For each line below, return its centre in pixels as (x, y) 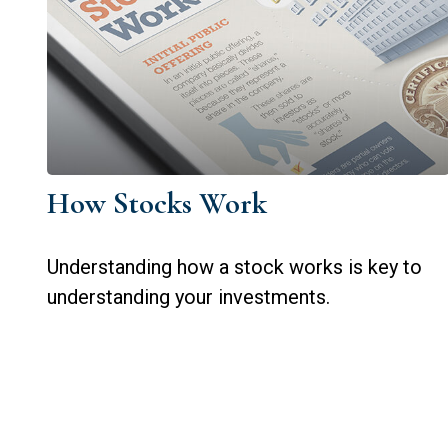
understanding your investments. (188, 296)
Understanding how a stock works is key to (234, 266)
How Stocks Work (156, 203)
